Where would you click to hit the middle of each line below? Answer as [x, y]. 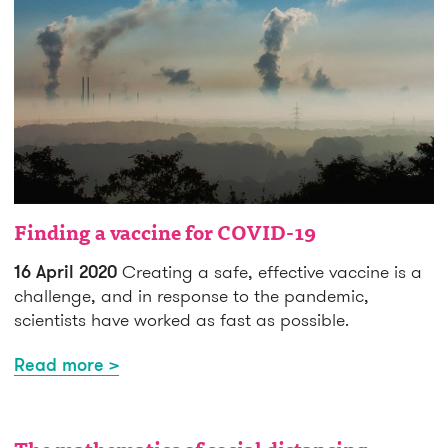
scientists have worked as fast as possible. [181, 319]
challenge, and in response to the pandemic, [191, 295]
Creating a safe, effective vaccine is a [272, 271]
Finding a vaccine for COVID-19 [165, 234]
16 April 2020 [68, 270]
